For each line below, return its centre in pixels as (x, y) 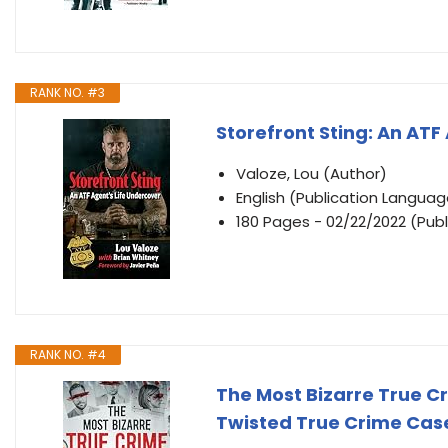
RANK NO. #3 (67, 92)
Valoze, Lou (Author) (311, 173)
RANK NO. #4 (68, 354)
